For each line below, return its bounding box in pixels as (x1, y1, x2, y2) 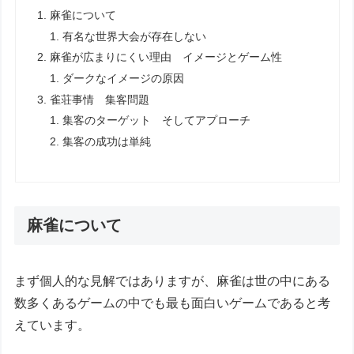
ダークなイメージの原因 (62, 73, 185, 85)
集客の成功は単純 (62, 136, 152, 149)
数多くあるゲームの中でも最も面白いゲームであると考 (14, 296, 331, 311)
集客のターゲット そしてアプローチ (62, 115, 251, 127)
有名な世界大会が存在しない (62, 30, 207, 43)
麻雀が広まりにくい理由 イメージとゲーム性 (49, 51, 282, 64)
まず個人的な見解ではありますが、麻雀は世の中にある (14, 274, 331, 288)
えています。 (14, 318, 91, 333)
